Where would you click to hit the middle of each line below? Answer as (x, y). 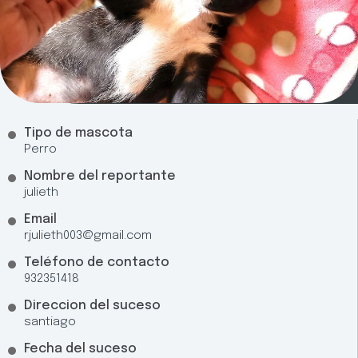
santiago (50, 322)
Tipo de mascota (78, 133)
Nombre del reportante (100, 176)
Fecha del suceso (80, 348)
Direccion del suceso (92, 305)
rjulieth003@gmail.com (88, 235)
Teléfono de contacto (97, 262)
